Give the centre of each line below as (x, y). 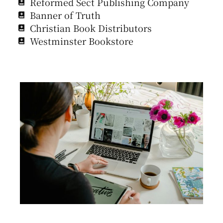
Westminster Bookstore (81, 41)
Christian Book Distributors (91, 28)
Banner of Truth (65, 15)
